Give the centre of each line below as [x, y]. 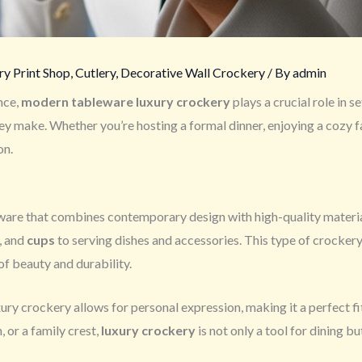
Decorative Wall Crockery [193, 72]
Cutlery [95, 72]
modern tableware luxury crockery [126, 101]
